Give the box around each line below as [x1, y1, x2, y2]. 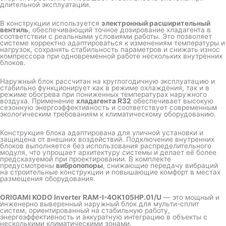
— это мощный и [161, 193, 219, 201]
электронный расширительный [101, 19, 210, 28]
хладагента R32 [76, 97, 131, 105]
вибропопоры [56, 161, 103, 169]
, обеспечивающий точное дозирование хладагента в [28, 26, 211, 34]
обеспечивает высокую [131, 97, 213, 105]
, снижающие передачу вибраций [103, 161, 218, 169]
